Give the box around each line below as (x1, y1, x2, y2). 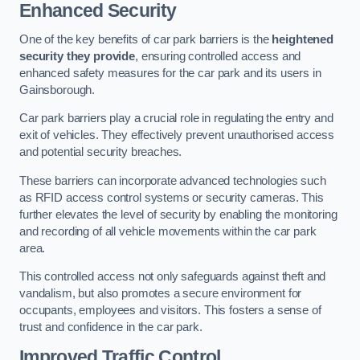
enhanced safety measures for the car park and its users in (19, 66, 321, 80)
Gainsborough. (19, 83, 96, 96)
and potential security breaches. (19, 145, 182, 159)
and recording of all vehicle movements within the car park (19, 224, 317, 238)
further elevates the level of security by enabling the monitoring (19, 207, 337, 221)
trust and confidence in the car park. (19, 321, 202, 334)
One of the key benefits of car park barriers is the (19, 32, 272, 46)
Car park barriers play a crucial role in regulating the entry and (19, 112, 333, 125)
